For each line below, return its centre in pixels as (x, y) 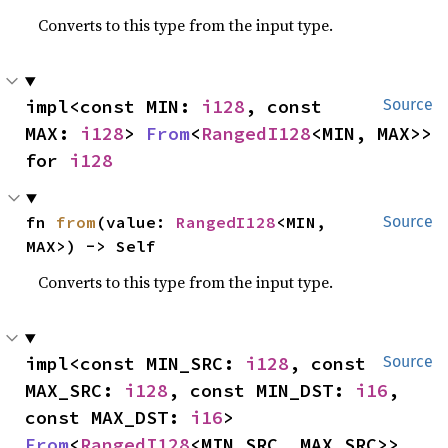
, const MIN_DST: (261, 391)
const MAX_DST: (107, 418)
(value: (136, 222)
